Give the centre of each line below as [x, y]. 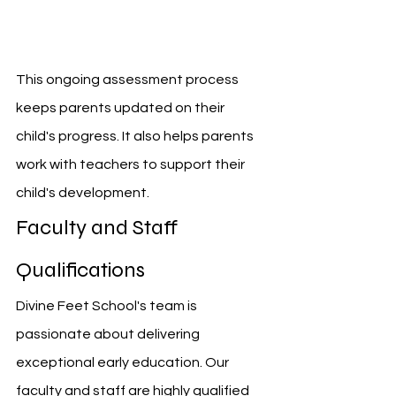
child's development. [83, 192]
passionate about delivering [109, 334]
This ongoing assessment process [129, 79]
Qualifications [80, 270]
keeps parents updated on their [122, 107]
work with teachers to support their [132, 164]
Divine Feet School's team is [108, 305]
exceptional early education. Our [124, 362]
